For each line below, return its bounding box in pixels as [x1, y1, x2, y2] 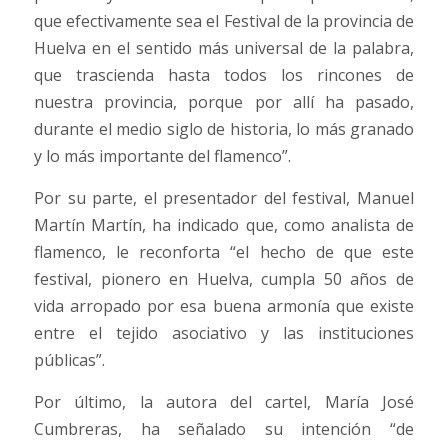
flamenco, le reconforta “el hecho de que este [34, 240, 414, 263]
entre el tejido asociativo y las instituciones [34, 321, 414, 344]
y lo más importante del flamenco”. [34, 144, 291, 167]
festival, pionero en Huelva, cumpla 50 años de [34, 267, 414, 290]
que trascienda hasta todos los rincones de [34, 63, 414, 86]
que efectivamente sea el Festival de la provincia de [34, 9, 414, 32]
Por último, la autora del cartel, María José [34, 390, 414, 413]
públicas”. [34, 348, 105, 371]
